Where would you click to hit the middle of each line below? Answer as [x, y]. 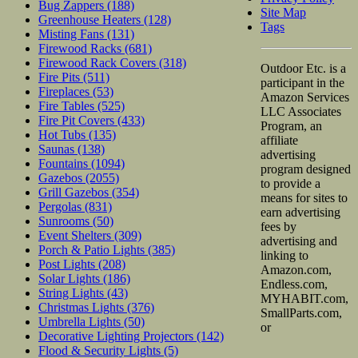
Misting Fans [73, 34]
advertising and [299, 241]
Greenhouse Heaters [91, 19]
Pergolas [62, 206]
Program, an [291, 126]
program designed [306, 169]
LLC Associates [301, 112]
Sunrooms [66, 221]
